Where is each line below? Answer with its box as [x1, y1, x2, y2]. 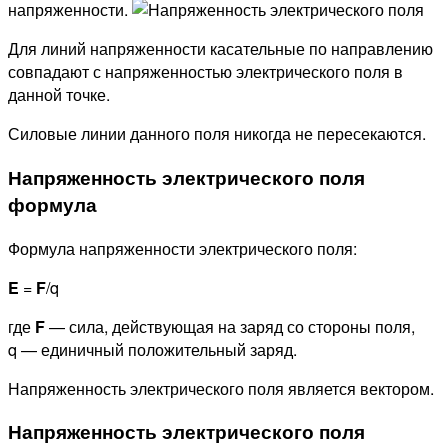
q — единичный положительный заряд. [8, 337, 297, 361]
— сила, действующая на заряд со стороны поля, [45, 314, 415, 338]
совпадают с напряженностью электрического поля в [8, 60, 403, 84]
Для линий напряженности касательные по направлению [8, 37, 433, 61]
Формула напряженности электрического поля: [8, 236, 357, 260]
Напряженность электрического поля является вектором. [8, 376, 434, 400]
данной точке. [8, 83, 110, 107]
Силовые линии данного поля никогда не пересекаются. [8, 122, 426, 146]
